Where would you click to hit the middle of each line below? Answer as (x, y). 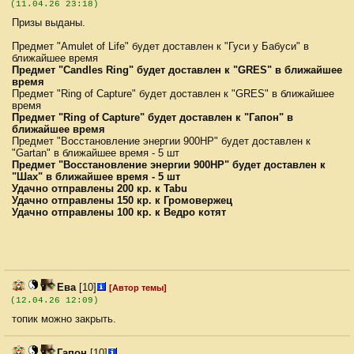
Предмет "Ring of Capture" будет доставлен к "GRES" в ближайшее (173, 94)
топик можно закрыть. (64, 319)
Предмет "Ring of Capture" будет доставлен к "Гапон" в (153, 118)
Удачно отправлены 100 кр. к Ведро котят (119, 213)
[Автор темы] (138, 288)
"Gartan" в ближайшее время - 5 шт (96, 153)
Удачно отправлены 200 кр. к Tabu (100, 189)
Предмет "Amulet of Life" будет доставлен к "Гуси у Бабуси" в (160, 47)
